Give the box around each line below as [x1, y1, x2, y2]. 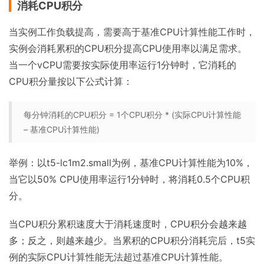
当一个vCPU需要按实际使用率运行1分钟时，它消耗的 [9, 59, 236, 71]
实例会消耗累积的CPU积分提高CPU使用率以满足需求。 [9, 42, 247, 54]
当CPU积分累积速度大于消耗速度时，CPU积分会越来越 [9, 218, 247, 230]
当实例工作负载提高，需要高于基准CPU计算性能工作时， [9, 26, 255, 38]
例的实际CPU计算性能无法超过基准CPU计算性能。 [9, 251, 228, 263]
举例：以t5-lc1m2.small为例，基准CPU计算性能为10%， [9, 157, 253, 169]
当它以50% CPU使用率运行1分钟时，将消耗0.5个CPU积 [9, 173, 250, 185]
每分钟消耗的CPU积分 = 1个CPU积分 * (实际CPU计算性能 [24, 110, 241, 120]
